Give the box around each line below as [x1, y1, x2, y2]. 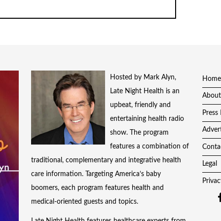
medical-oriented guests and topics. [31, 198, 139, 206]
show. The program [110, 129, 169, 137]
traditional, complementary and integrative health [31, 157, 182, 164]
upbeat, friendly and [110, 102, 171, 109]
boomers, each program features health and [31, 184, 164, 192]
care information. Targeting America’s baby [31, 171, 161, 178]
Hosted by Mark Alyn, [110, 74, 177, 81]
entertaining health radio [110, 115, 184, 123]
